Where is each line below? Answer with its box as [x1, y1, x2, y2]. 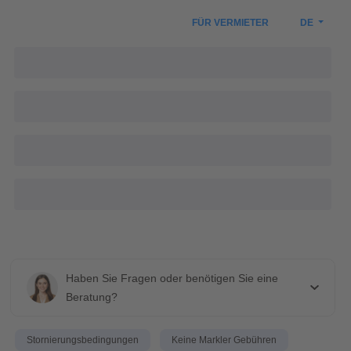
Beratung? [66, 291, 118, 303]
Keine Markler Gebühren [172, 335, 277, 346]
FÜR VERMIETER [191, 17, 269, 28]
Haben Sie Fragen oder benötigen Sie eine [66, 272, 278, 284]
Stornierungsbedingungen [27, 335, 139, 346]
